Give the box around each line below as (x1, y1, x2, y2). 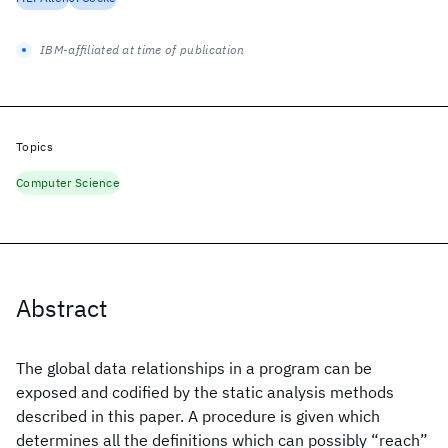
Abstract (16, 292, 107, 324)
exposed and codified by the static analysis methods (16, 382, 394, 402)
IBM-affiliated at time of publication (40, 42, 245, 57)
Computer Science (16, 175, 121, 190)
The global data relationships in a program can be (16, 358, 372, 378)
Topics (16, 139, 53, 154)
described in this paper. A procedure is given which (16, 406, 380, 426)
